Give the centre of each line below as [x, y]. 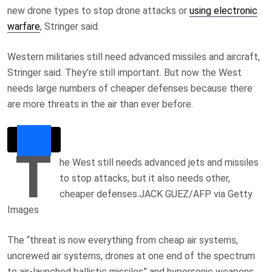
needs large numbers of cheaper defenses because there [130, 88]
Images [23, 209]
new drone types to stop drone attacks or [98, 11]
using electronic [223, 11]
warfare [24, 26]
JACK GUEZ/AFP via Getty [196, 194]
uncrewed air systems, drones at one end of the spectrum [131, 256]
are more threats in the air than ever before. [100, 104]
